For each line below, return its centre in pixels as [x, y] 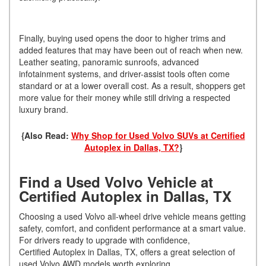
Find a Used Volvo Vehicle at [116, 181]
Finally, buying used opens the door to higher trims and [122, 38]
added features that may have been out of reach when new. [131, 50]
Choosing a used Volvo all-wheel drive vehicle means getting [132, 216]
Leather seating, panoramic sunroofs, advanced [109, 61]
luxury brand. [46, 109]
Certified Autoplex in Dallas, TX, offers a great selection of [127, 251]
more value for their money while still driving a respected [125, 97]
